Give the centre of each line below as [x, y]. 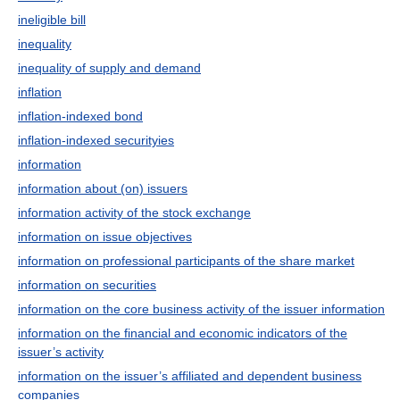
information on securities [87, 285]
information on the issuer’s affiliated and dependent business [190, 376]
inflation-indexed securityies [96, 140]
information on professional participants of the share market [186, 261]
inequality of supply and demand [109, 68]
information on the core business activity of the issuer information [201, 309]
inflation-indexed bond [80, 116]
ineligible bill [52, 20]
